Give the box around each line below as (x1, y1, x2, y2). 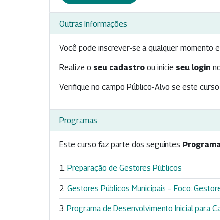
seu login (176, 63, 211, 73)
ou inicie (145, 63, 176, 73)
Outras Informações (59, 19, 127, 28)
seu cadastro (93, 63, 145, 73)
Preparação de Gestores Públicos (67, 164, 182, 173)
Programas (59, 115, 97, 125)
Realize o (59, 63, 93, 73)
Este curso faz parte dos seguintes (59, 140, 182, 150)
